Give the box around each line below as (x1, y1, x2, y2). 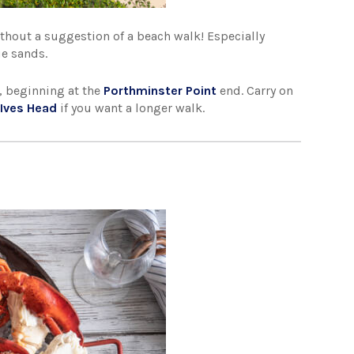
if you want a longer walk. (57, 100, 205, 115)
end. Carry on (217, 83, 294, 98)
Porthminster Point (104, 83, 217, 98)
